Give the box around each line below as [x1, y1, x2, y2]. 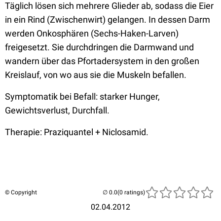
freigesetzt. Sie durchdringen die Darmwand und [5, 42, 194, 52]
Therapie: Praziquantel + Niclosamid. [5, 127, 148, 137]
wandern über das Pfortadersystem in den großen [5, 56, 199, 66]
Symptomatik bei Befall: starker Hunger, [5, 91, 160, 102]
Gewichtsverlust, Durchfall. [5, 105, 110, 115]
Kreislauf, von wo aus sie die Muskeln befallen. [5, 70, 188, 80]
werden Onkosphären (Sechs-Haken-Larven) [5, 28, 179, 38]
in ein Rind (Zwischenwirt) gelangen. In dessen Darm [5, 14, 210, 25]
